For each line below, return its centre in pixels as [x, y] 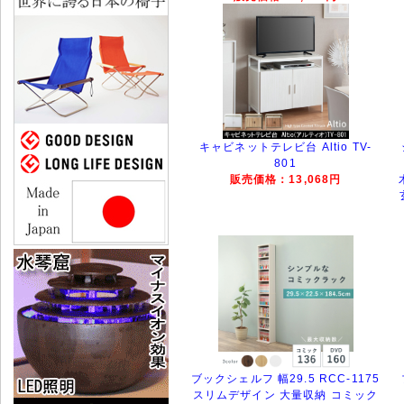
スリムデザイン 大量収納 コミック [285, 395]
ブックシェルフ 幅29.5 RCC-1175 [285, 378]
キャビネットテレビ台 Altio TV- [285, 147]
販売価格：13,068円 [285, 179]
